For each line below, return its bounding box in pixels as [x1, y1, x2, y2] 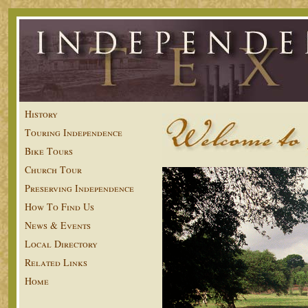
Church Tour [25, 163, 82, 176]
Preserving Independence [25, 181, 134, 195]
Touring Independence [25, 126, 122, 139]
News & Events [25, 219, 91, 232]
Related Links [25, 256, 87, 269]
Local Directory [25, 237, 98, 250]
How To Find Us [25, 200, 94, 213]
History [25, 107, 58, 120]
